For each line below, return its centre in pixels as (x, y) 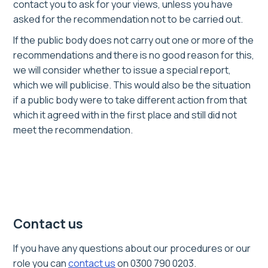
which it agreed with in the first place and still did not (125, 115)
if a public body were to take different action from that (130, 100)
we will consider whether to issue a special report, (122, 70)
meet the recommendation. (73, 130)
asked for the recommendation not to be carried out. (128, 19)
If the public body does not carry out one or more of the (133, 40)
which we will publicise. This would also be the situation (132, 85)
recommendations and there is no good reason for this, (134, 55)
